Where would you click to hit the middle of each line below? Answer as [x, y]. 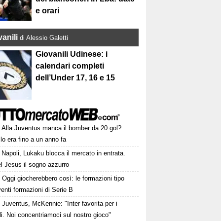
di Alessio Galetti [44, 38]
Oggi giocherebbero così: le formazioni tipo [63, 179]
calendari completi [70, 66]
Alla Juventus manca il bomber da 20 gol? [62, 128]
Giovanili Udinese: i [72, 54]
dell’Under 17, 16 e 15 [75, 78]
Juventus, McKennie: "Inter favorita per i [60, 204]
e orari [48, 11]
